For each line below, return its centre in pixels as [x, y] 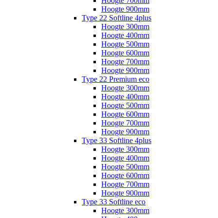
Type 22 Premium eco [116, 79]
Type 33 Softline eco [114, 201]
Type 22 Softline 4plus [117, 18]
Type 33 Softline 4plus [117, 140]
